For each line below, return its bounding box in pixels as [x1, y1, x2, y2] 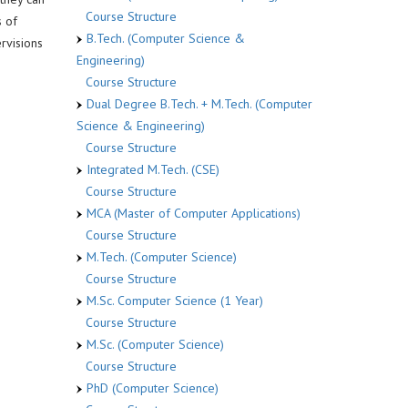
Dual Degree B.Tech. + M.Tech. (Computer [86, 95, 312, 112]
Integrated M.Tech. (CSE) [86, 160, 219, 178]
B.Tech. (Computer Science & [86, 29, 245, 46]
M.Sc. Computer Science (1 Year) [86, 291, 263, 309]
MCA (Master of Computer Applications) [86, 204, 301, 221]
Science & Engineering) [76, 117, 205, 134]
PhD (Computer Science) [86, 379, 219, 396]
